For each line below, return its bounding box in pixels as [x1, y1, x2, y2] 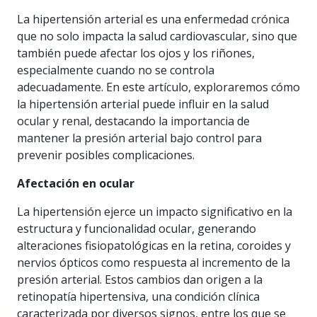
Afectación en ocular [17, 175, 134, 191]
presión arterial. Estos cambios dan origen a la [17, 272, 263, 287]
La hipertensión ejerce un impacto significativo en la [17, 204, 292, 219]
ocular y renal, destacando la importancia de [17, 113, 250, 129]
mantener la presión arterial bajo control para [17, 130, 262, 146]
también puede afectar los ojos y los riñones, [17, 45, 255, 61]
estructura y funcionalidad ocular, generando [17, 221, 256, 236]
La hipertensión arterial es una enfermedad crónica [17, 11, 289, 27]
